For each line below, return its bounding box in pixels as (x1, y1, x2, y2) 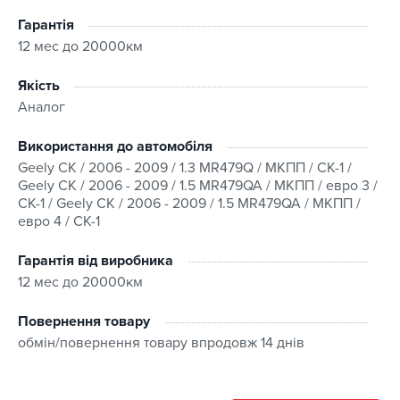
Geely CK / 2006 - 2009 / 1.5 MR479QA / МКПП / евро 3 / (18, 176, 378, 195)
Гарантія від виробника (18, 251, 173, 270)
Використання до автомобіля (18, 137, 212, 155)
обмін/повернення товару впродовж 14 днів (18, 333, 304, 352)
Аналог (18, 97, 65, 116)
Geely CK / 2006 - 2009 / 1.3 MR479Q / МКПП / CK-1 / (18, 158, 352, 177)
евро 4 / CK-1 (18, 212, 100, 230)
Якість (18, 76, 60, 95)
